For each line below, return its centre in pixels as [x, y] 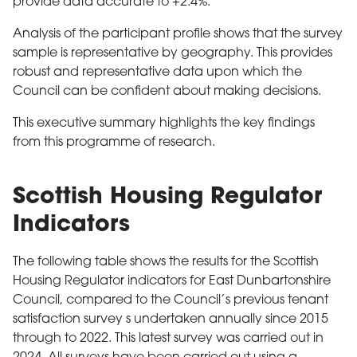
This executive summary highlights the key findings [164, 123]
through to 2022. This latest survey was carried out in [168, 338]
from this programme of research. [114, 142]
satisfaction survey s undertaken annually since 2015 [171, 319]
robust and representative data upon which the [157, 72]
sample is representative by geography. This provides [173, 53]
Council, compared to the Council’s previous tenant [171, 300]
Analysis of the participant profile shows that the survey [178, 34]
